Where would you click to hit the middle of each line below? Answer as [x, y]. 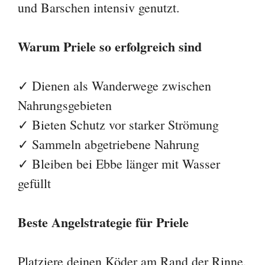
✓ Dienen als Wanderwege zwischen [114, 86]
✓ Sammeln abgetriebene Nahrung [109, 144]
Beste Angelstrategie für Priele [103, 222]
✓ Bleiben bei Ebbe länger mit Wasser [119, 164]
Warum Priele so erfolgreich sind [110, 47]
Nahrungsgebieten [65, 105]
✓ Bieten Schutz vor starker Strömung [118, 125]
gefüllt [34, 183]
